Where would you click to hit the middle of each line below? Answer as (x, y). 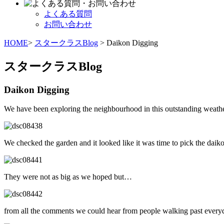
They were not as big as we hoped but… (68, 177)
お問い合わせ (68, 24)
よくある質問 (68, 13)
